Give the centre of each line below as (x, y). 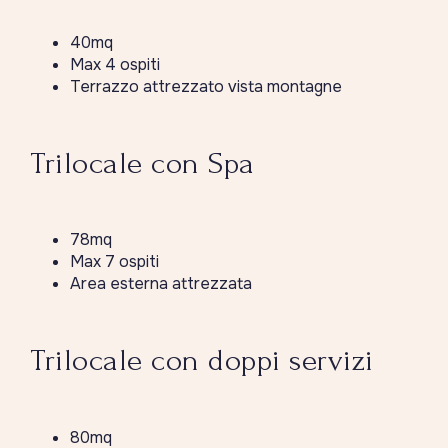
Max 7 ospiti (114, 262)
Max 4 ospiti (115, 64)
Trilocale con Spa (142, 163)
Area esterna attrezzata (161, 284)
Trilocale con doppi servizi (202, 361)
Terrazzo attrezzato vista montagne (206, 86)
